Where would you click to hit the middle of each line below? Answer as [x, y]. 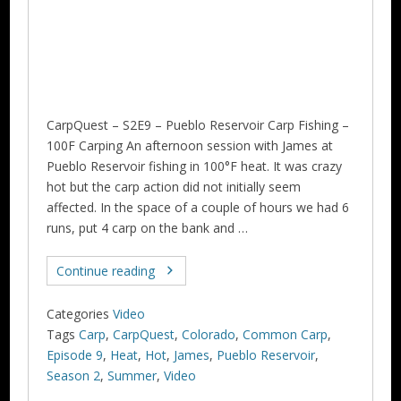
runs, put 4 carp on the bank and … [148, 227]
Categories [78, 313]
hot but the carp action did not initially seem [174, 186]
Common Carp [286, 334]
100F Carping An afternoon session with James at [190, 145]
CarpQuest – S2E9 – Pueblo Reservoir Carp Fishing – [198, 124]
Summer [132, 375]
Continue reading [106, 270]
